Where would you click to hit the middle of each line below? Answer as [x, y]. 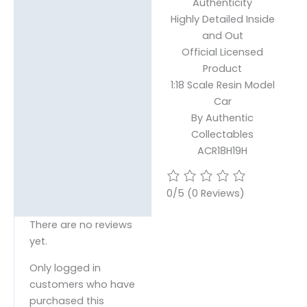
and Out [222, 35]
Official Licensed [222, 52]
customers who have [82, 284]
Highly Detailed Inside [222, 19]
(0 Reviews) [216, 194]
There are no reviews [81, 225]
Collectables [222, 134]
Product [222, 68]
